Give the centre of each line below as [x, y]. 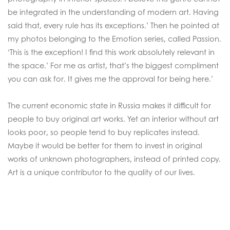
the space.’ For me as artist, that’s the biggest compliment [113, 65]
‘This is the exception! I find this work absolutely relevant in [111, 52]
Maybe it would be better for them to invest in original [105, 145]
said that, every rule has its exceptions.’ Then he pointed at [113, 25]
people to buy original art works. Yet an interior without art [113, 119]
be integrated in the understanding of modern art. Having [113, 12]
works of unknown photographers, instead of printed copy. [114, 159]
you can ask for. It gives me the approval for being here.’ [110, 79]
